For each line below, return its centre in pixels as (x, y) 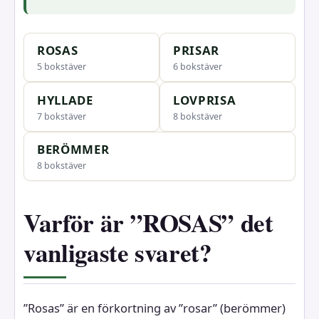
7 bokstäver (61, 116)
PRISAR (196, 51)
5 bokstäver (61, 67)
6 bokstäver (197, 67)
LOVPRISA (204, 100)
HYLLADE (65, 100)
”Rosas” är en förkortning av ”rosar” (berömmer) (155, 308)
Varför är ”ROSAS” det (148, 223)
